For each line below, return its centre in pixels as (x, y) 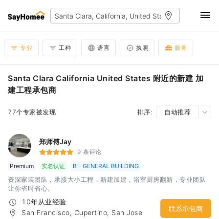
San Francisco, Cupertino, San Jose (82, 213)
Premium (22, 166)
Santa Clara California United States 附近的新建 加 (106, 78)
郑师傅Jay (55, 141)
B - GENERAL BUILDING (106, 166)
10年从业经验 (44, 202)
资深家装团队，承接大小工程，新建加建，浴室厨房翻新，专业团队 (107, 179)
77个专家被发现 (32, 112)
